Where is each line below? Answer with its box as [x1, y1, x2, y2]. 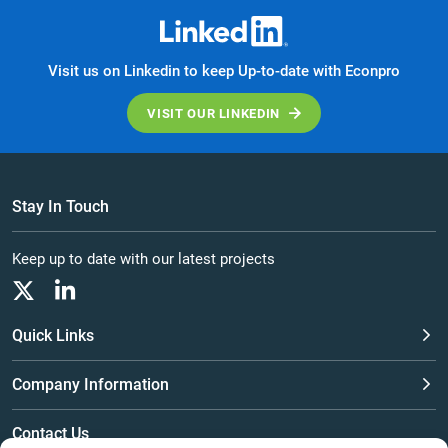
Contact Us [12, 424, 89, 444]
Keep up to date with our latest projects [12, 250, 275, 269]
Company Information [12, 375, 169, 395]
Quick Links [12, 326, 94, 346]
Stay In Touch [12, 197, 109, 217]
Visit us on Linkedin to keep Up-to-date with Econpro [48, 62, 400, 81]
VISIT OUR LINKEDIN [147, 106, 281, 122]
